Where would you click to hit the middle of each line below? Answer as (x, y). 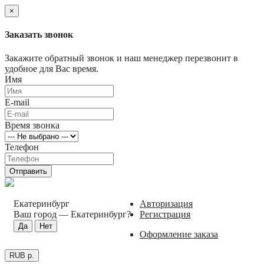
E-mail (17, 102)
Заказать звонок (39, 35)
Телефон (22, 147)
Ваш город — (42, 214)
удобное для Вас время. (52, 68)
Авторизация (166, 203)
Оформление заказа (179, 234)
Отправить (28, 171)
